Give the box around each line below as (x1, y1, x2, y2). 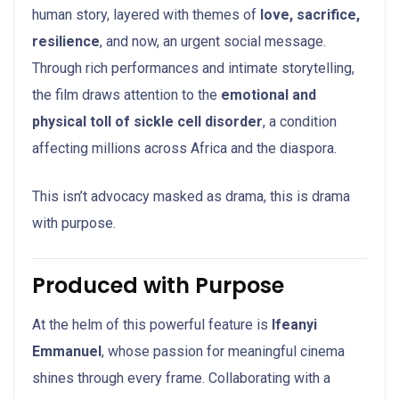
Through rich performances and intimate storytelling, (32, 59, 354, 77)
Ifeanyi (272, 315, 317, 333)
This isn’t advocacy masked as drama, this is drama (32, 187, 350, 205)
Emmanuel (32, 342, 102, 360)
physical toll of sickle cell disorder (32, 112, 263, 130)
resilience (32, 32, 100, 50)
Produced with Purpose (32, 270, 284, 300)
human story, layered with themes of (32, 5, 260, 23)
